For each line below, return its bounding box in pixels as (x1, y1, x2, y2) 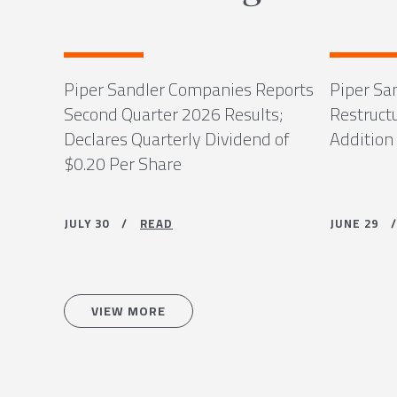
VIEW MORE (91, 300, 166, 323)
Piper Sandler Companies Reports (64, 73, 314, 105)
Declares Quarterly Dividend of (64, 122, 289, 155)
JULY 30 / (64, 213, 140, 234)
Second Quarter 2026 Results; (64, 97, 284, 130)
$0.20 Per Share (64, 147, 182, 180)
